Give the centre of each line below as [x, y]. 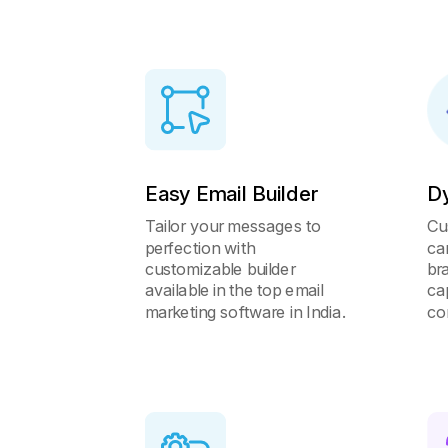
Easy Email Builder [232, 193]
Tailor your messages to [233, 226]
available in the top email [234, 290]
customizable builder [220, 268]
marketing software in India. [246, 311]
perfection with [200, 247]
